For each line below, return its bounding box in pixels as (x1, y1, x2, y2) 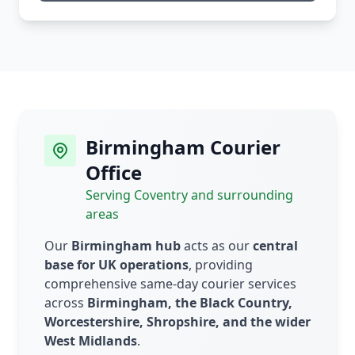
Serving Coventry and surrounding (86, 186, 293, 204)
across (44, 294, 87, 312)
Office (86, 159, 142, 186)
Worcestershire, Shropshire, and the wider (44, 313, 311, 331)
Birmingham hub (71, 237, 181, 255)
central (253, 237, 298, 255)
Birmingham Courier (86, 134, 281, 161)
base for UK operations (44, 256, 189, 274)
